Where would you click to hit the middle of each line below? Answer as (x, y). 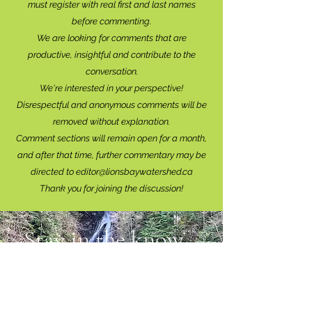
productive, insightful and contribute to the (111, 55)
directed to (53, 172)
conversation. (111, 72)
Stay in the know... (111, 240)
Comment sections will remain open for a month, (111, 139)
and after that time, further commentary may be (111, 155)
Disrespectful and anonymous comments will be (111, 105)
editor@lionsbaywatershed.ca (134, 172)
